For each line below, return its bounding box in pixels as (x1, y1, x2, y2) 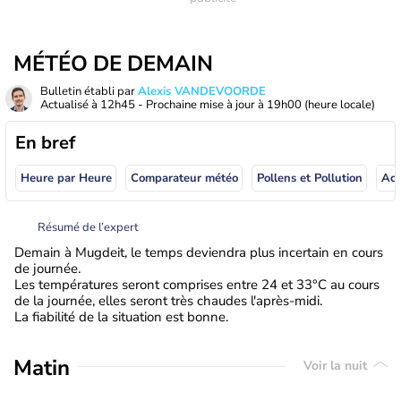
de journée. (14, 259, 81, 277)
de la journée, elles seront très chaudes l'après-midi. (14, 291, 322, 310)
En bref (15, 131, 75, 155)
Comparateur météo (130, 170, 238, 187)
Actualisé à (40, 97, 100, 113)
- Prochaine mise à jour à (135, 97, 267, 113)
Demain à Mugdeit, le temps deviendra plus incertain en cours (14, 243, 383, 261)
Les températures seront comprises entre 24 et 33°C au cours (14, 275, 380, 294)
